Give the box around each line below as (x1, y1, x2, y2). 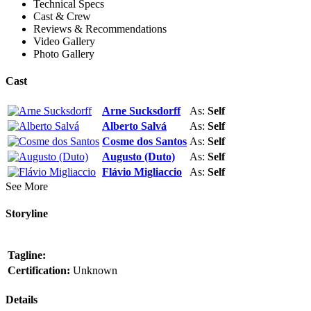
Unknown (73, 264, 117, 277)
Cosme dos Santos (102, 135, 187, 147)
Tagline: (8, 249, 46, 262)
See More (6, 180, 48, 192)
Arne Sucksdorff (102, 104, 180, 117)
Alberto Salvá (102, 119, 167, 132)
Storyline (6, 207, 48, 219)
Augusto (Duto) (102, 150, 175, 162)
